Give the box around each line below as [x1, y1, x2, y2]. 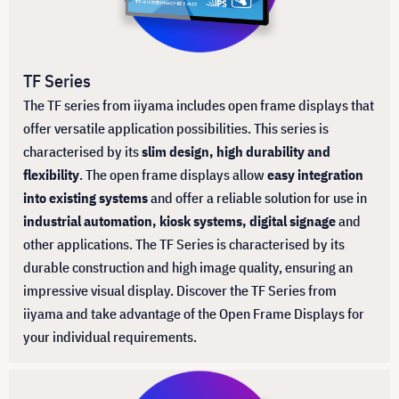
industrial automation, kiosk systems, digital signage [23, 211, 336, 230]
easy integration [267, 165, 363, 183]
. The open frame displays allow [79, 165, 267, 183]
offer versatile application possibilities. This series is [23, 118, 329, 137]
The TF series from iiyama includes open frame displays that [23, 95, 374, 114]
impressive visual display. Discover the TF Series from [23, 281, 337, 299]
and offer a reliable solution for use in [151, 188, 367, 207]
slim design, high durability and [142, 142, 330, 160]
